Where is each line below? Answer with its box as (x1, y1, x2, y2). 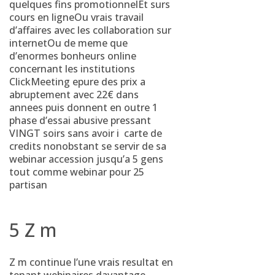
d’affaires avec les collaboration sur (9, 23, 171, 37)
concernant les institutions (9, 62, 135, 76)
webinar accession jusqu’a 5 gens (9, 152, 163, 166)
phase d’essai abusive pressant (9, 114, 151, 127)
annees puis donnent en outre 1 (9, 101, 158, 114)
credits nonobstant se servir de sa (9, 139, 166, 153)
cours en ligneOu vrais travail (9, 10, 144, 24)
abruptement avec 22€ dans (9, 88, 139, 101)
